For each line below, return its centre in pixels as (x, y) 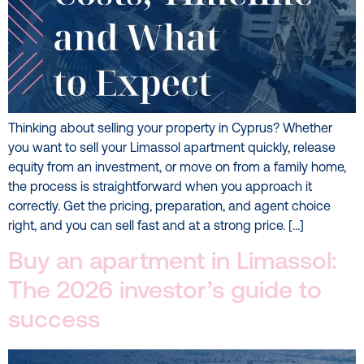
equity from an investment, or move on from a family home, (177, 169)
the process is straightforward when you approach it (160, 188)
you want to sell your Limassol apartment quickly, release (172, 149)
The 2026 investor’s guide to (165, 292)
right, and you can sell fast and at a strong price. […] (156, 227)
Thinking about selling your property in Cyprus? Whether (170, 130)
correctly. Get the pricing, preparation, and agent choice (169, 208)
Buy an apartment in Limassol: (173, 262)
